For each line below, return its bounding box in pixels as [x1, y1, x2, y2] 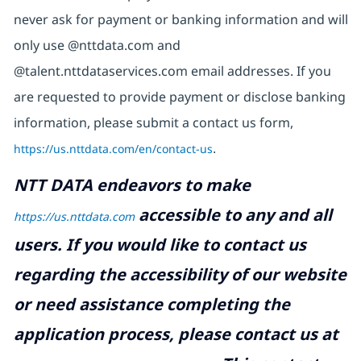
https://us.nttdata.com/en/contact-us [13, 141, 213, 157]
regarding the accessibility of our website [13, 263, 346, 286]
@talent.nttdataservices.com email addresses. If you [13, 62, 331, 81]
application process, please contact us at [13, 323, 338, 346]
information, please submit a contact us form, [13, 114, 293, 132]
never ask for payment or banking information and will [13, 10, 348, 29]
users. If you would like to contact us [13, 234, 306, 256]
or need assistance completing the [13, 293, 290, 316]
